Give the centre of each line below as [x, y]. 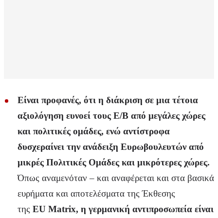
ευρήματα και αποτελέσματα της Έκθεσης [96, 194]
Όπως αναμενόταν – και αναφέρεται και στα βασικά [116, 178]
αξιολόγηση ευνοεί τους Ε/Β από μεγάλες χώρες [111, 116]
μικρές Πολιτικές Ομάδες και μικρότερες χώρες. [114, 163]
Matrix [62, 209]
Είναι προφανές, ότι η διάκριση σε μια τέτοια [108, 100]
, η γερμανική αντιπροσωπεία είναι [145, 209]
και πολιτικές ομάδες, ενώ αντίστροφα [94, 131]
